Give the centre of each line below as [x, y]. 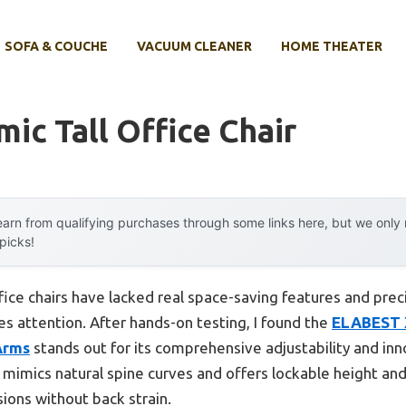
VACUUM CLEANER [194, 47]
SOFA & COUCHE [56, 47]
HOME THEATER [332, 47]
